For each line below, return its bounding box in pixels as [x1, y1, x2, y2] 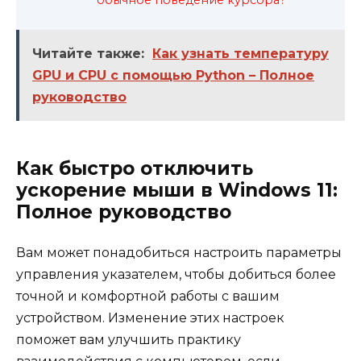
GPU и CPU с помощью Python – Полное [32, 67, 314, 83]
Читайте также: [32, 45, 144, 61]
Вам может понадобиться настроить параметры [16, 244, 342, 260]
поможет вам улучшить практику [16, 331, 241, 347]
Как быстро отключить [16, 156, 253, 180]
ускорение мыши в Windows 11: [16, 178, 338, 201]
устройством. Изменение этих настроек [16, 309, 284, 326]
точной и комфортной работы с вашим [16, 288, 280, 304]
